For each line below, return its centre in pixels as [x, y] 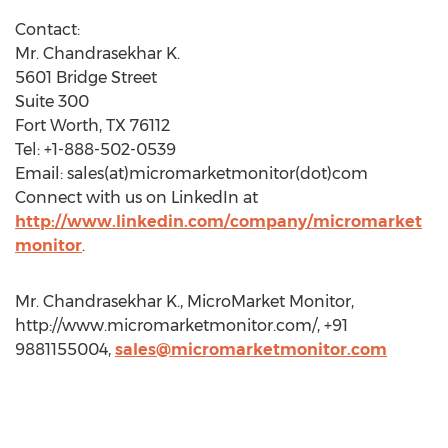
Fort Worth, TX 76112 [92, 125]
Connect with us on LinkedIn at [136, 197]
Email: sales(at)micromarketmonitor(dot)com [191, 173]
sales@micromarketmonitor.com [251, 349]
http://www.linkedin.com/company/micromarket [218, 221]
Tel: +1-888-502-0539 [95, 149]
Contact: [47, 29]
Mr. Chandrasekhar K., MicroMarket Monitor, [184, 301]
